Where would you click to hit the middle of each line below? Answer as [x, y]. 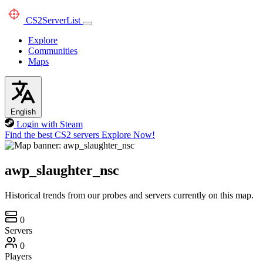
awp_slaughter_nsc [62, 170]
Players [18, 256]
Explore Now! [128, 135]
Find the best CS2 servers [52, 135]
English [23, 112]
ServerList [61, 20]
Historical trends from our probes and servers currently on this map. [129, 195]
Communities [53, 51]
